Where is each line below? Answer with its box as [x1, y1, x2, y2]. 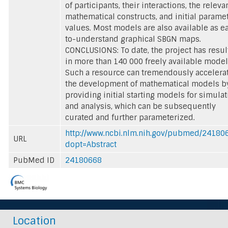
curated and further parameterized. [65, 112, 195, 123]
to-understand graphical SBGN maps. [65, 34, 201, 44]
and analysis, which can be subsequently [65, 101, 216, 111]
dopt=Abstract [65, 139, 117, 150]
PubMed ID [13, 155, 54, 165]
